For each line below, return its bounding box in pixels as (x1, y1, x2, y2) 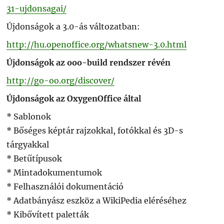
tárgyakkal (6, 139, 49, 149)
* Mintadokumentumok (6, 167, 102, 177)
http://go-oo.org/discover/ (6, 75, 115, 85)
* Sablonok (6, 111, 51, 121)
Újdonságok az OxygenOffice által (6, 93, 141, 103)
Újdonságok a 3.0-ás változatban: (6, 21, 140, 31)
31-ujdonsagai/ (6, 3, 67, 13)
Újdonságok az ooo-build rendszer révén (6, 57, 171, 67)
